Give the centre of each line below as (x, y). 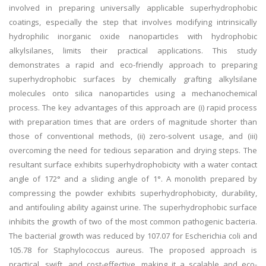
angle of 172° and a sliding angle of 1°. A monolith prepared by (133, 179)
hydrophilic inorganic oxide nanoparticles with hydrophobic (133, 36)
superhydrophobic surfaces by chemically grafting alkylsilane (133, 79)
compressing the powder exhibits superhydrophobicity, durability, (133, 193)
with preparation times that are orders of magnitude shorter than (133, 122)
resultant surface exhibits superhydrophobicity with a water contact (133, 164)
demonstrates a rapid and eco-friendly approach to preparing (133, 65)
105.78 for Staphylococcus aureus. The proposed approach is (133, 250)
